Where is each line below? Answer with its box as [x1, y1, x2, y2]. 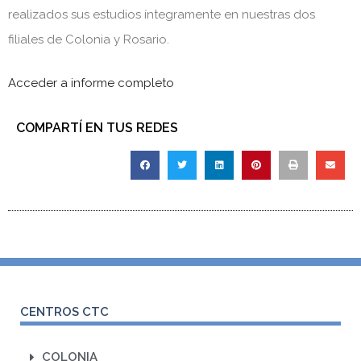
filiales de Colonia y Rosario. [8, 32, 169, 48]
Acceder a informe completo [8, 75, 174, 90]
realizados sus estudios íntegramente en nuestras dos [8, 7, 315, 23]
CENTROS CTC [20, 305, 109, 320]
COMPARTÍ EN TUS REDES [16, 120, 178, 136]
